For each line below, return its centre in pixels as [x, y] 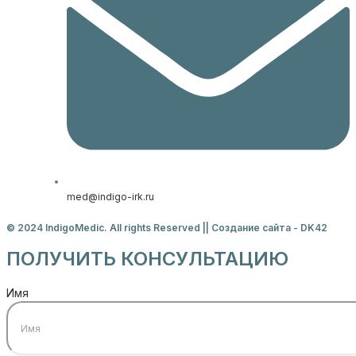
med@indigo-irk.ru [110, 197]
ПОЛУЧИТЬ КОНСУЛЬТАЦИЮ [147, 259]
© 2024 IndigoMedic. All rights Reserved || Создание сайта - [153, 228]
